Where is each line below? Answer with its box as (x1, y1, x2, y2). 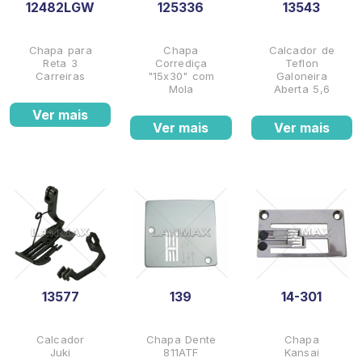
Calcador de (268, 44, 335, 57)
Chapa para (28, 44, 92, 57)
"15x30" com (147, 69, 215, 83)
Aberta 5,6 (273, 82, 330, 96)
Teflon (284, 57, 318, 70)
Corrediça (154, 57, 208, 70)
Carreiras (36, 69, 86, 83)
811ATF (163, 346, 199, 360)
